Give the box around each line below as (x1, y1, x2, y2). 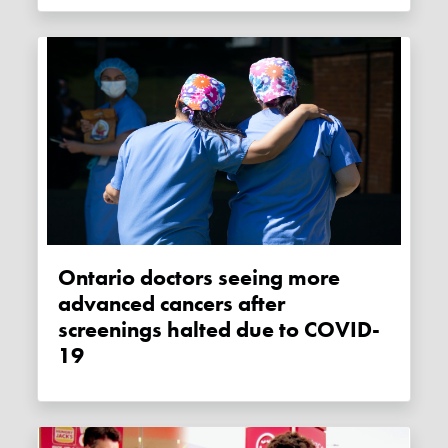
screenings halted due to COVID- (58, 316, 381, 345)
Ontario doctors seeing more (58, 264, 77, 293)
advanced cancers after (58, 290, 286, 319)
